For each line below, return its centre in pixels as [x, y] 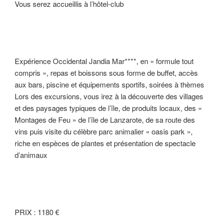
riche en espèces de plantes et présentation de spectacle [105, 143]
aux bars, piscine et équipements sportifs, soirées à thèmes [109, 84]
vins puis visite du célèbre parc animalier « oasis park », [104, 131]
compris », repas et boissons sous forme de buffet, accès [106, 72]
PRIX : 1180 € [37, 212]
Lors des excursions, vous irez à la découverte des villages [109, 96]
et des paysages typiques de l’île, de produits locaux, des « [108, 108]
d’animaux [31, 154]
